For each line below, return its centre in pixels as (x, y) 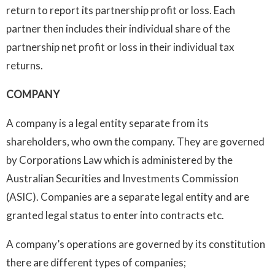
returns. (25, 65)
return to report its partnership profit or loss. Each (121, 10)
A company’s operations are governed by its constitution (136, 244)
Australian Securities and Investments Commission (122, 178)
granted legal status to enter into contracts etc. (115, 215)
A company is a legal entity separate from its (107, 123)
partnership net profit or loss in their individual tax (120, 47)
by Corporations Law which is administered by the (119, 160)
